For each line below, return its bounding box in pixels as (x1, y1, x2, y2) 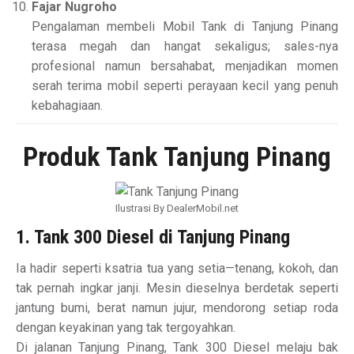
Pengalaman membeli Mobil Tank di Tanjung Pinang (32, 19, 338, 35)
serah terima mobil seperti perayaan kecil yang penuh (32, 78, 338, 94)
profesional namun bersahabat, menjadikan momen (32, 58, 338, 74)
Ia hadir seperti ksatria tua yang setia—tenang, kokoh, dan (16, 261, 338, 277)
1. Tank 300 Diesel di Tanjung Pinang (16, 226, 290, 249)
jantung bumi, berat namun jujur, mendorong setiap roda (16, 300, 338, 316)
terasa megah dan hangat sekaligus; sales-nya (32, 39, 338, 55)
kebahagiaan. (32, 98, 103, 114)
